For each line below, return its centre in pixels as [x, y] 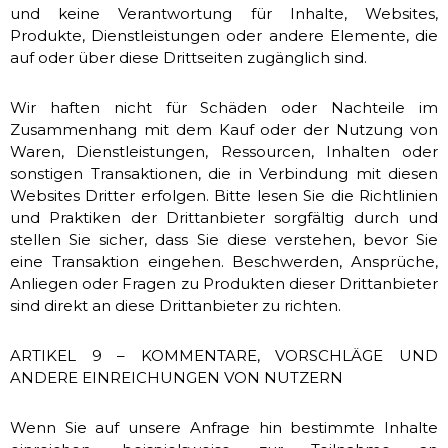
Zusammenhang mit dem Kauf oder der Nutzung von [224, 129]
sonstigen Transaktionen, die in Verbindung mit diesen [224, 173]
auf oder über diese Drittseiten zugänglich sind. [188, 57]
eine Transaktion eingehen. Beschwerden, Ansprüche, [224, 261]
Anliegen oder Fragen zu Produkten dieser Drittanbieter [224, 283]
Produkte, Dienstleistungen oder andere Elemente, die [224, 35]
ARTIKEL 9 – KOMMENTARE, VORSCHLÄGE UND [224, 355]
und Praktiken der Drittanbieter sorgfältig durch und [224, 217]
